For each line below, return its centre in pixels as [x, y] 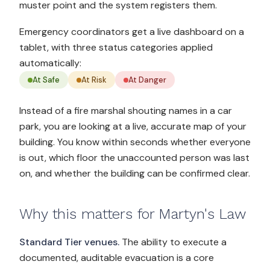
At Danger [147, 80]
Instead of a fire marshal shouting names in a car [126, 111]
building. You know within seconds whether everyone [135, 142]
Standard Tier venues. [69, 242]
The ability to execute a [173, 242]
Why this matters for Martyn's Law [133, 214]
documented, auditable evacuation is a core [117, 258]
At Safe [46, 80]
